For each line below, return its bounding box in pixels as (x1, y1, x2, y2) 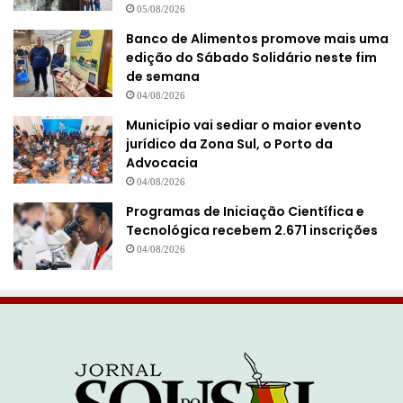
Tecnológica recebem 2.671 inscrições (126, 221, 378, 240)
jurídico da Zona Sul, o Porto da (126, 135, 333, 154)
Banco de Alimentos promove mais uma (126, 30, 389, 49)
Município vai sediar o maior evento (126, 116, 362, 135)
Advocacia (126, 154, 198, 173)
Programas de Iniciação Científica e (126, 202, 364, 221)
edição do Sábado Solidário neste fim (126, 49, 377, 67)
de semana (126, 67, 200, 86)
